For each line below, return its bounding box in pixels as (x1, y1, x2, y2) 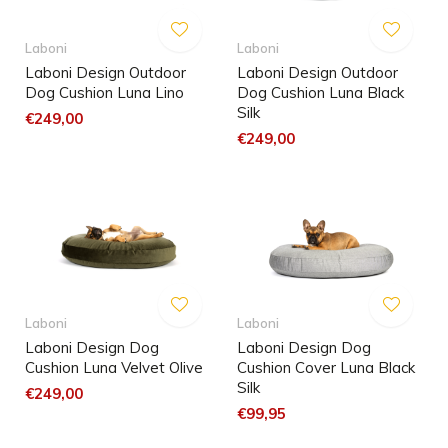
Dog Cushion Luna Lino (25, 83, 184, 102)
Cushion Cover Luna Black (236, 358, 415, 377)
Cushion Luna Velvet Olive (25, 358, 203, 377)
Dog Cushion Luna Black (236, 83, 404, 102)
